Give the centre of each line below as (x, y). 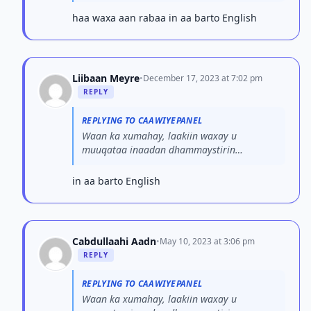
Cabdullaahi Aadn (114, 241)
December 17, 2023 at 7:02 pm (203, 78)
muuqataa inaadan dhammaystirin (159, 150)
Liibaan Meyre (106, 78)
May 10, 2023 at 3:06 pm (207, 241)
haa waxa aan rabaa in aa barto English (165, 18)
